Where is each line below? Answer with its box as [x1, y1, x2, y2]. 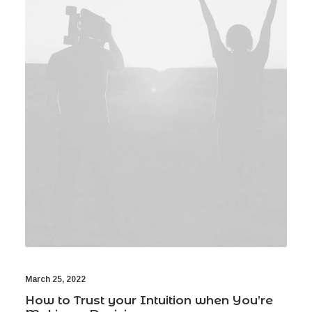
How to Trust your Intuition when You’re [25, 293, 273, 307]
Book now [51, 3, 91, 13]
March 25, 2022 [25, 274, 86, 284]
